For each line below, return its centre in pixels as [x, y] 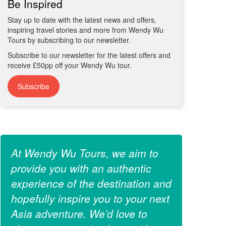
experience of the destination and [91, 183]
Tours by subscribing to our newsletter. [69, 40]
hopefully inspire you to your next [90, 199]
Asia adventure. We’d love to [79, 214]
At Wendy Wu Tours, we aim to [85, 153]
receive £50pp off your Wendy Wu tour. [70, 65]
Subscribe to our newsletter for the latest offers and [89, 55]
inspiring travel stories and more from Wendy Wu [86, 30]
